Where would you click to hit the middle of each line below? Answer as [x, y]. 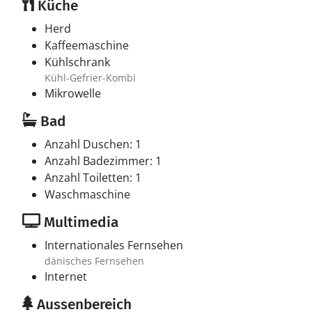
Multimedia [79, 222]
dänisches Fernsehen [94, 261]
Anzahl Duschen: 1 [93, 144]
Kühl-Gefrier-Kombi [90, 78]
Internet [66, 276]
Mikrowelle [73, 93]
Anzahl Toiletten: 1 [93, 178]
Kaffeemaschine [87, 45]
